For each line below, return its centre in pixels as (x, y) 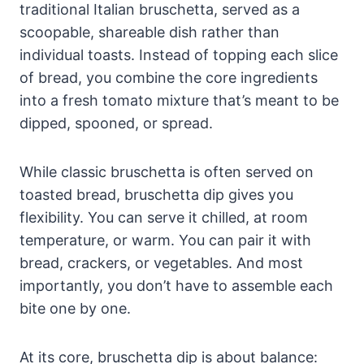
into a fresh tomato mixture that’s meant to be (179, 101)
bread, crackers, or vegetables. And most (161, 263)
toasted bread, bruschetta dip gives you (156, 195)
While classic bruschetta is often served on (167, 172)
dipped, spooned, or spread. (116, 123)
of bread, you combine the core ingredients (169, 78)
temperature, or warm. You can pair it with (165, 240)
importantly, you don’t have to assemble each (176, 286)
